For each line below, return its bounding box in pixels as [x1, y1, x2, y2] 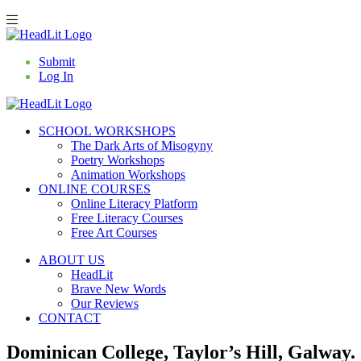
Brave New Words [71, 282, 166, 296]
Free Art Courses [71, 226, 157, 239]
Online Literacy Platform [71, 197, 197, 210]
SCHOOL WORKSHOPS [39, 124, 176, 138]
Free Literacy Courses [71, 211, 183, 225]
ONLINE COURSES [39, 182, 151, 196]
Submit [39, 55, 75, 68]
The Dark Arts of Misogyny [71, 139, 213, 152]
